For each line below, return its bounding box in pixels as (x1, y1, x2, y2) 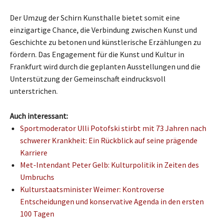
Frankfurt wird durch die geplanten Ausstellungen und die (10, 61, 200, 71)
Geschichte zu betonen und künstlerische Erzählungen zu (10, 37, 201, 47)
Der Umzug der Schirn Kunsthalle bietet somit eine (10, 12, 180, 22)
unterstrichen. (10, 86, 58, 96)
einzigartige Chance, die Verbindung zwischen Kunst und (10, 24, 197, 35)
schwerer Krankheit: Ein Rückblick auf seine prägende (20, 135, 197, 145)
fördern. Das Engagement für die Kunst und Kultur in (10, 49, 184, 59)
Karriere (20, 147, 47, 157)
